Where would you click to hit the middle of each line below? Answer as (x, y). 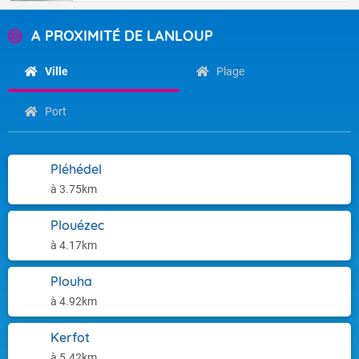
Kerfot (70, 337)
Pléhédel (76, 169)
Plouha (71, 281)
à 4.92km (74, 301)
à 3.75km (74, 189)
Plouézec (77, 225)
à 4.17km (74, 245)
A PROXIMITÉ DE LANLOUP (122, 36)
